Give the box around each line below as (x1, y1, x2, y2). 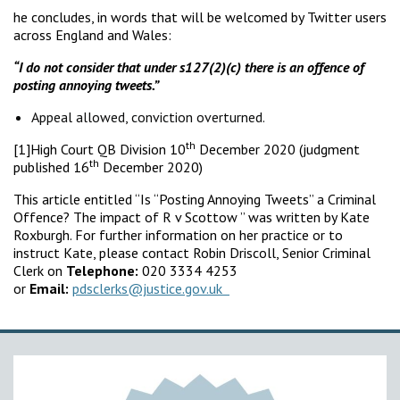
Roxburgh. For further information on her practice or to (13, 225, 343, 244)
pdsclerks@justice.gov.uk (72, 279, 229, 297)
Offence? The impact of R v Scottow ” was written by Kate (13, 207, 370, 226)
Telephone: (66, 261, 138, 279)
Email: (29, 279, 72, 297)
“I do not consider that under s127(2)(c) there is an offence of (13, 57, 364, 76)
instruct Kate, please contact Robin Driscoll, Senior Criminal (13, 243, 371, 262)
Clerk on (13, 261, 66, 279)
